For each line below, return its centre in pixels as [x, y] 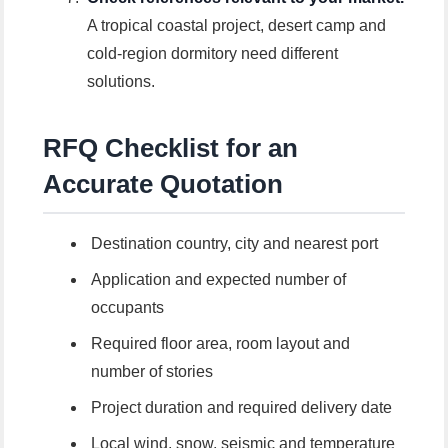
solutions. [121, 82]
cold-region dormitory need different [213, 54]
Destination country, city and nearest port [234, 244]
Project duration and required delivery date [241, 408]
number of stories [151, 372]
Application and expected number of [218, 280]
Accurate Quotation [163, 184]
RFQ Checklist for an [171, 148]
